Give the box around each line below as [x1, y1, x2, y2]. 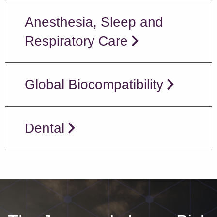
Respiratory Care [25, 33, 128, 48]
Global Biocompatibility [25, 77, 163, 92]
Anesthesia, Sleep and [25, 14, 163, 30]
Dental [25, 120, 64, 136]
